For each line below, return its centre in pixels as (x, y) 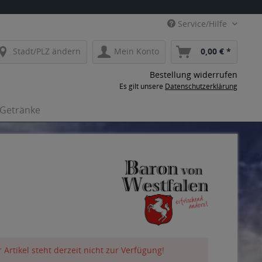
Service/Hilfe (202, 24)
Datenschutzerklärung (201, 86)
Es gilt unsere (142, 86)
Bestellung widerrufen (194, 75)
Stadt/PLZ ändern (47, 51)
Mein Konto (137, 51)
